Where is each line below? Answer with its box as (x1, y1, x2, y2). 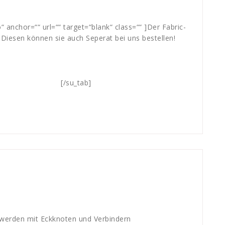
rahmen (34, 158, 59, 167)
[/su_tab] (61, 78, 91, 87)
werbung (119, 158, 148, 167)
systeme (63, 158, 91, 167)
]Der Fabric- (144, 22, 186, 32)
